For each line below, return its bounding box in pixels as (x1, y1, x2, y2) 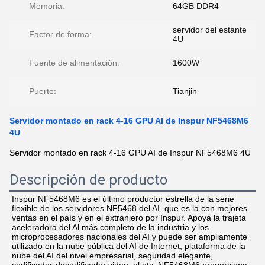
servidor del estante (173, 25, 247, 34)
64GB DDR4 (173, 1, 219, 11)
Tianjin (173, 86, 197, 96)
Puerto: (29, 86, 56, 96)
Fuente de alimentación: (29, 58, 119, 67)
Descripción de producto (9, 172, 167, 188)
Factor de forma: (29, 30, 92, 39)
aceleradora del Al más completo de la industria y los (12, 222, 209, 232)
